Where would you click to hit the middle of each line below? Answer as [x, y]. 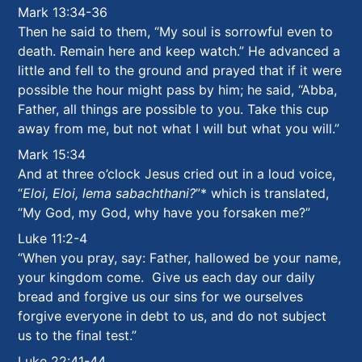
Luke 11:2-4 [53, 239]
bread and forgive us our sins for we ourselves [161, 297]
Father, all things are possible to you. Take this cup [174, 109]
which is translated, [268, 194]
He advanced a [295, 51]
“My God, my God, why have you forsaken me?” [164, 213]
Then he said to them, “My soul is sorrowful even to [176, 32]
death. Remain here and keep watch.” [133, 51]
